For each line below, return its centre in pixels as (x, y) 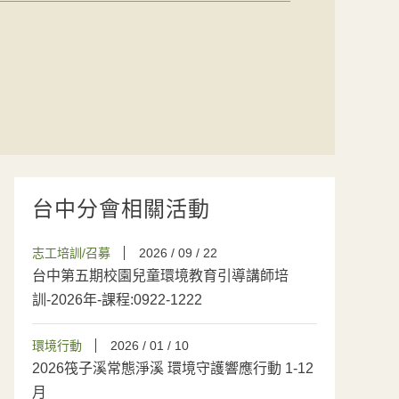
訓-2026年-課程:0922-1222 (117, 300)
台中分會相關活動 (121, 209)
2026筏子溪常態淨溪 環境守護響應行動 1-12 (173, 368)
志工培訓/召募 (71, 253)
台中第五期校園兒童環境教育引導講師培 (160, 276)
